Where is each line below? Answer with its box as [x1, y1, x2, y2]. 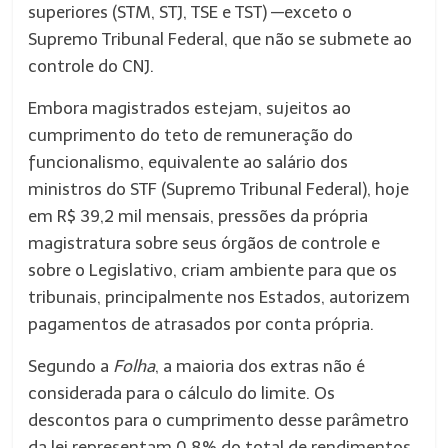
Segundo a [28, 356, 114, 376]
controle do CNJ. [28, 56, 155, 76]
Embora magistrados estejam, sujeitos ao [28, 98, 352, 118]
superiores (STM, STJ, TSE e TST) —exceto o [28, 2, 353, 22]
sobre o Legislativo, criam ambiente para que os [28, 260, 398, 280]
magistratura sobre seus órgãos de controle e [28, 233, 381, 253]
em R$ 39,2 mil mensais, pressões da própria [28, 206, 369, 226]
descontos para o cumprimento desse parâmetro [28, 410, 410, 430]
